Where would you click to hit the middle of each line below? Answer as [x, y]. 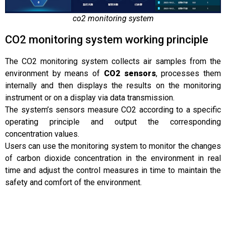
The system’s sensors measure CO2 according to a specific [113, 109]
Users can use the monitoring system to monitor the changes [113, 146]
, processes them [188, 73]
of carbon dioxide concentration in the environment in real [113, 158]
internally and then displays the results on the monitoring [113, 85]
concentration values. [42, 134]
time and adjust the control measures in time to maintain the [113, 170]
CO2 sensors [130, 73]
